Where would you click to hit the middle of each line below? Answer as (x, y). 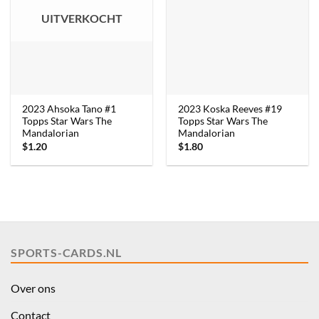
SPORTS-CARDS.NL (66, 253)
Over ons (33, 288)
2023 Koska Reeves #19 (230, 109)
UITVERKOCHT (82, 19)
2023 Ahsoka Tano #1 (69, 109)
